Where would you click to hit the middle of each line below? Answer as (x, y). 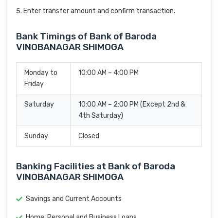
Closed (89, 136)
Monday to (41, 73)
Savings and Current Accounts (74, 199)
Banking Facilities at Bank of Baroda (96, 166)
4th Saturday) (101, 116)
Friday (34, 84)
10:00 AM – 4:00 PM (109, 73)
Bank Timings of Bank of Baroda (86, 36)
